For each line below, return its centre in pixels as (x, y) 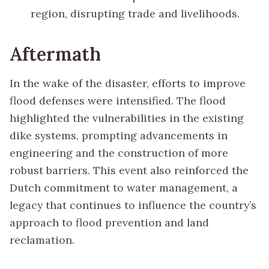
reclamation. (42, 240)
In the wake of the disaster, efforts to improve (128, 83)
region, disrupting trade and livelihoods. (135, 14)
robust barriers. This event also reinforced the (129, 171)
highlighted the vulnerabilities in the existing (127, 118)
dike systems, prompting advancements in (119, 136)
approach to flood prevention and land (109, 223)
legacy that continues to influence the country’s (133, 205)
